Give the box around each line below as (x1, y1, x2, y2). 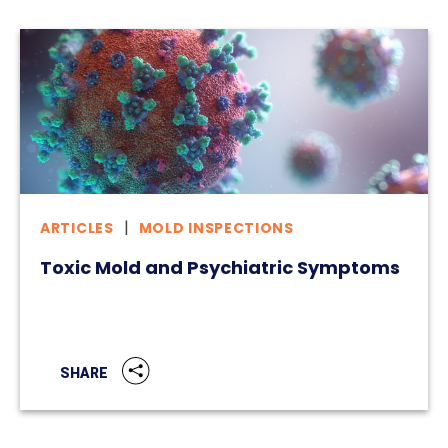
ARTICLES (40, 217, 114, 238)
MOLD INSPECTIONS (138, 217, 294, 238)
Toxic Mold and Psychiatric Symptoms (40, 254, 400, 280)
